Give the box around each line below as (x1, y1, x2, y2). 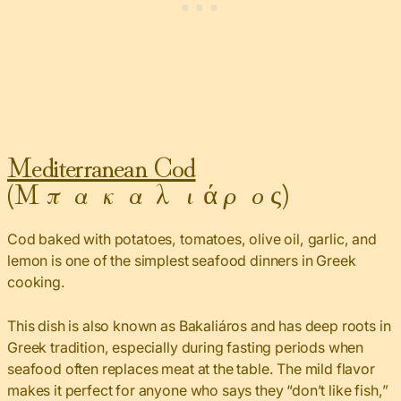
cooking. (7, 272, 65, 291)
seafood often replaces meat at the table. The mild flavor (7, 359, 375, 378)
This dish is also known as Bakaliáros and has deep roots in (7, 316, 391, 335)
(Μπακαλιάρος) (7, 171, 288, 212)
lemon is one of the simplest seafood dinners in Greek (7, 251, 356, 269)
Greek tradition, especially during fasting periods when (7, 337, 364, 356)
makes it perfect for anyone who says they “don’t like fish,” (7, 380, 388, 399)
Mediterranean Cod (7, 144, 196, 185)
